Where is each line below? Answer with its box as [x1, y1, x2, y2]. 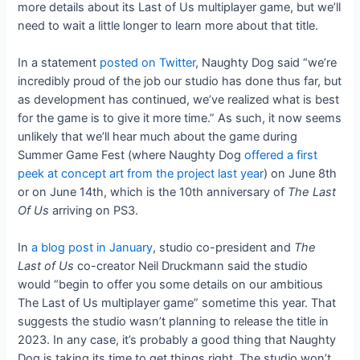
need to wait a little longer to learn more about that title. [18, 18, 319, 33]
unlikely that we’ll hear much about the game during [18, 129, 298, 144]
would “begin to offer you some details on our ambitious [18, 277, 324, 292]
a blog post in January [31, 240, 153, 256]
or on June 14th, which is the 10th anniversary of [18, 184, 288, 199]
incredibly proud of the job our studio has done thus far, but [18, 73, 342, 88]
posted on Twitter [100, 55, 196, 70]
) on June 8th [264, 166, 337, 181]
